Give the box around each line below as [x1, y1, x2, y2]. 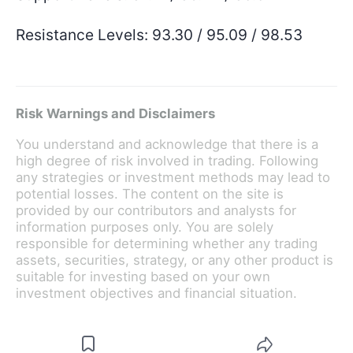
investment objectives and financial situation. [16, 284, 297, 301]
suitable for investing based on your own [16, 268, 270, 284]
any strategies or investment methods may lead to [16, 169, 330, 185]
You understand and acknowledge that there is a [16, 136, 318, 152]
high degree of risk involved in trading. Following [16, 152, 318, 169]
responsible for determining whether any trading [16, 235, 318, 251]
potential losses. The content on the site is [16, 185, 284, 202]
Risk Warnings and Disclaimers [16, 106, 215, 122]
